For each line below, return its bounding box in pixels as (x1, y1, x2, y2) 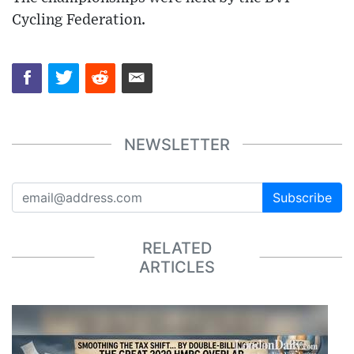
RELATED (142, 238, 212, 258)
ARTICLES (139, 257, 215, 277)
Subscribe (273, 190, 332, 206)
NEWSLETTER (124, 134, 230, 154)
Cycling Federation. (12, 12, 145, 28)
